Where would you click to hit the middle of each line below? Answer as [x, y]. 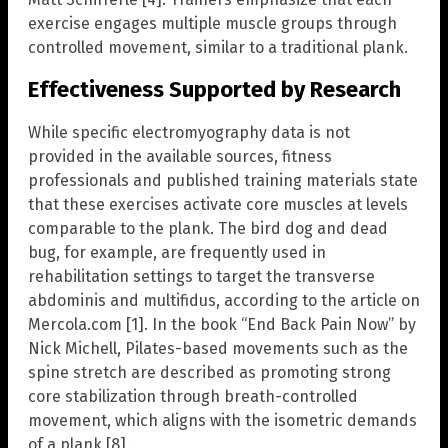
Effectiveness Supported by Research [214, 90]
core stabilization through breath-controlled [193, 396]
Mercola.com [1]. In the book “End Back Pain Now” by [222, 324]
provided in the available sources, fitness [180, 156]
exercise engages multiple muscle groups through [212, 24]
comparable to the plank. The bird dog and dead [208, 228]
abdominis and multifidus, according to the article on [224, 300]
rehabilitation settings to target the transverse [201, 276]
